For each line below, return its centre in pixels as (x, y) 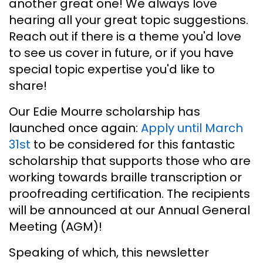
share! (28, 85)
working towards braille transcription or (125, 177)
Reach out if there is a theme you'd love (125, 36)
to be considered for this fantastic (133, 144)
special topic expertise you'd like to (112, 69)
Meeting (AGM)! (55, 226)
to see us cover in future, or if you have (121, 53)
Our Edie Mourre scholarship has (104, 111)
